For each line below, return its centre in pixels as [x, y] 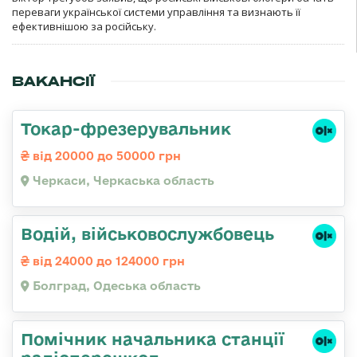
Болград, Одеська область [115, 285]
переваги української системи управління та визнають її [156, 12]
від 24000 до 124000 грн [107, 261]
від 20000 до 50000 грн [105, 155]
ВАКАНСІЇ [53, 81]
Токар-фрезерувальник [126, 128]
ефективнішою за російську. [84, 26]
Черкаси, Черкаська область [122, 180]
